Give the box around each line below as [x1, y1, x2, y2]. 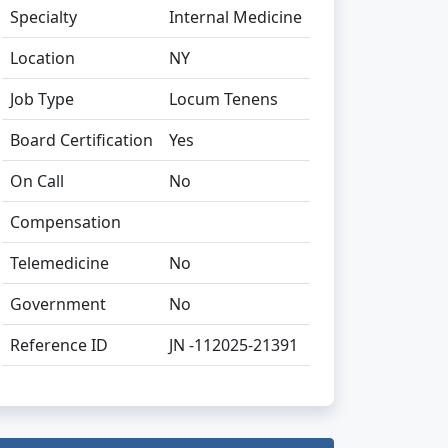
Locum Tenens [169, 88, 278, 110]
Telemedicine [10, 252, 109, 274]
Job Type [10, 88, 74, 110]
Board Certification [10, 129, 153, 151]
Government [10, 293, 106, 315]
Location [10, 47, 75, 69]
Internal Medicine [169, 6, 302, 28]
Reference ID [10, 334, 108, 356]
